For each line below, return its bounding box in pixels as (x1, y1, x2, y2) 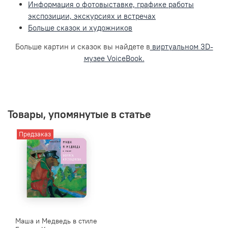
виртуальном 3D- (150, 41, 213, 51)
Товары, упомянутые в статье (8, 107, 151, 121)
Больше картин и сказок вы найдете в (15, 41, 150, 51)
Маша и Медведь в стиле (15, 216, 97, 226)
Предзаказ (19, 130, 51, 138)
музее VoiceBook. (83, 53, 145, 63)
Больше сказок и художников (28, 22, 132, 33)
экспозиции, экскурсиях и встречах (28, 11, 156, 21)
